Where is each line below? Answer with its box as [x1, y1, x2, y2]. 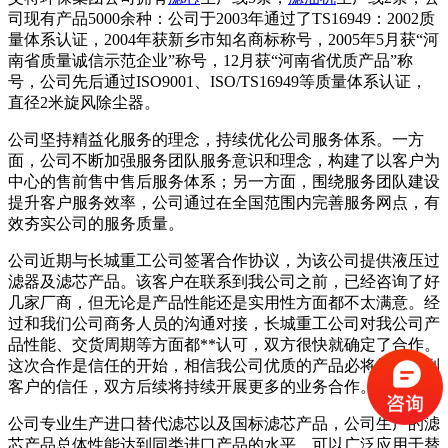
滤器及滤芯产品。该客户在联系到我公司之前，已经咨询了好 [8, 272, 440, 290]
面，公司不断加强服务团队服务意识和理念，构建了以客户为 [8, 151, 440, 169]
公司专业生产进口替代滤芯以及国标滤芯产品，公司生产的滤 [8, 414, 440, 432]
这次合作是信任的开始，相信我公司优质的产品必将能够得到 [8, 356, 440, 374]
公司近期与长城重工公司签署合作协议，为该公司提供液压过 [8, 251, 440, 269]
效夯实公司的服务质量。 [8, 214, 184, 232]
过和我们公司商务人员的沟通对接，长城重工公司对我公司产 [8, 314, 440, 332]
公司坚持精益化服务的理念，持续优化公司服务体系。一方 [8, 130, 424, 148]
